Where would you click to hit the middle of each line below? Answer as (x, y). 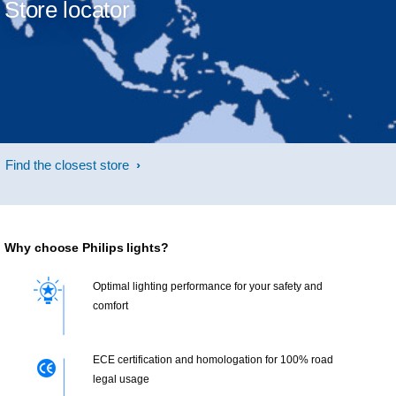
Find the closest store (69, 165)
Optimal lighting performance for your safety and (207, 287)
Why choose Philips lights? (87, 248)
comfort (110, 306)
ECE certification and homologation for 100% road (213, 360)
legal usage (121, 380)
